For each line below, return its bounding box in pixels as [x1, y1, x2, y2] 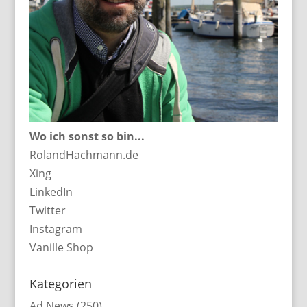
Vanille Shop [29, 239, 93, 255]
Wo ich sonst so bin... [29, 128, 145, 144]
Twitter [29, 202, 66, 218]
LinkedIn [29, 184, 73, 199]
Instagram [29, 221, 82, 236]
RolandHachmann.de [29, 147, 138, 162]
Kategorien [29, 275, 92, 292]
